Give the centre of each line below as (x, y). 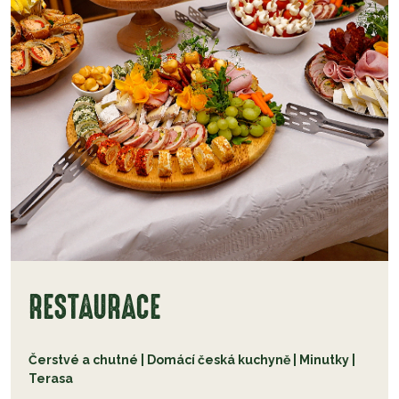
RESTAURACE (95, 309)
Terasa (51, 379)
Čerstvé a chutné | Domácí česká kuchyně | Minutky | (192, 360)
